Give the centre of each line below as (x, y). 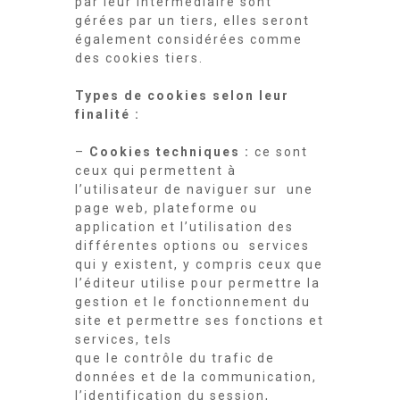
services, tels (126, 339)
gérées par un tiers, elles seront (192, 21)
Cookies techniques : (172, 152)
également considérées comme (189, 39)
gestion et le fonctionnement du (193, 302)
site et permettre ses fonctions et (200, 321)
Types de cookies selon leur (182, 96)
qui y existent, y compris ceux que (199, 264)
